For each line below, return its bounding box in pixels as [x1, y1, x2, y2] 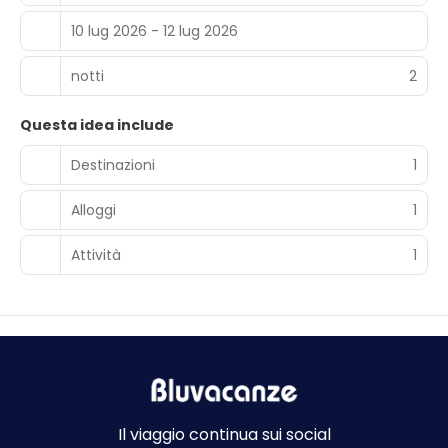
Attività [71, 244, 121, 265]
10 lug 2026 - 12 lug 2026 [71, 20, 238, 41]
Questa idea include [20, 115, 174, 135]
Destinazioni [71, 154, 155, 175]
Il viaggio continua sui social [117, 422, 331, 446]
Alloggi [71, 199, 116, 220]
